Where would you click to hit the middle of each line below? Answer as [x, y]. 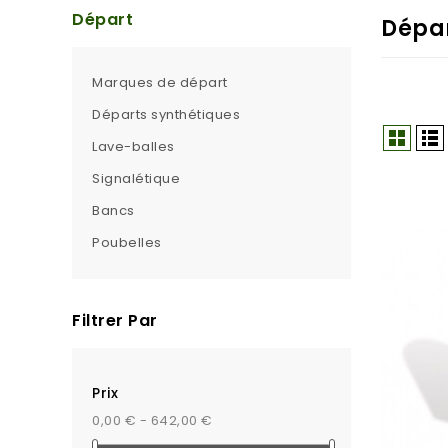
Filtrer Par [115, 320]
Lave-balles [133, 146]
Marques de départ [160, 82]
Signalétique [136, 178]
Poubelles [127, 242]
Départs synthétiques [166, 114]
